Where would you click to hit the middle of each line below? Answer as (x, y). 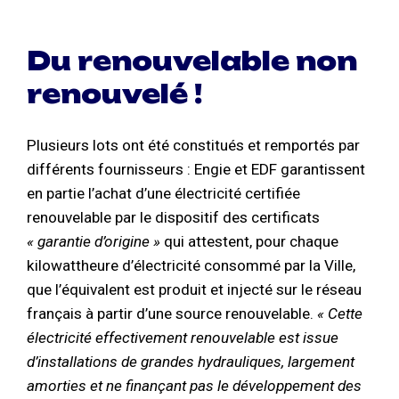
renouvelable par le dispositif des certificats (173, 218)
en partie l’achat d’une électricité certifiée (163, 194)
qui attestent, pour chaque (249, 242)
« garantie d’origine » (94, 242)
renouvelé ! (114, 94)
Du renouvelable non (192, 61)
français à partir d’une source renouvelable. (172, 314)
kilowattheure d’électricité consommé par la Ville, (191, 266)
